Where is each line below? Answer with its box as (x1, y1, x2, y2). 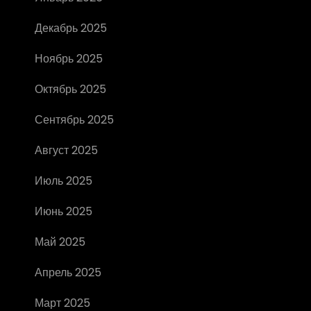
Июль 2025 (35, 173, 92, 189)
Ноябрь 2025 (35, 51, 103, 67)
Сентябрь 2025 (35, 112, 114, 128)
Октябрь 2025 (35, 81, 106, 97)
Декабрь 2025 (35, 20, 107, 36)
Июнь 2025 (35, 203, 92, 219)
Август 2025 (35, 142, 98, 158)
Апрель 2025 (35, 264, 101, 280)
